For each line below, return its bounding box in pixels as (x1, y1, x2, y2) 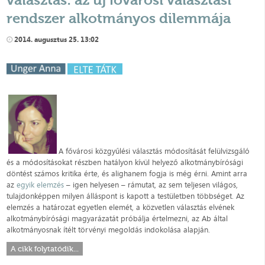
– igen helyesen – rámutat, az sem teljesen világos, (64, 179, 238, 190)
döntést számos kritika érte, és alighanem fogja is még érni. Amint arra (7, 168, 248, 179)
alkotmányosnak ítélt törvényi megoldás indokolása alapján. (7, 224, 211, 235)
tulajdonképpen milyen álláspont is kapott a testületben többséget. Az (7, 190, 245, 202)
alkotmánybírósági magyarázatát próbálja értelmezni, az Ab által (7, 213, 228, 224)
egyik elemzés (17, 179, 64, 190)
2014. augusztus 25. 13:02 (12, 34, 99, 45)
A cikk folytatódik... (11, 244, 79, 254)
